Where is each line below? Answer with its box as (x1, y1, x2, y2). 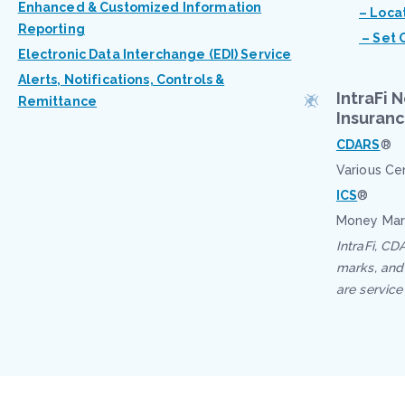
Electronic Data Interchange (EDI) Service (17, 47, 292, 61)
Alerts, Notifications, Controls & (17, 72, 225, 87)
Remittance (17, 94, 97, 108)
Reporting (17, 22, 85, 36)
